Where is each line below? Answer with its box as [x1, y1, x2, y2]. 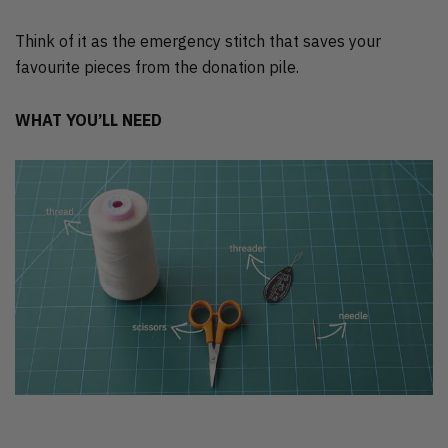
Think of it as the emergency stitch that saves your [15, 30, 381, 51]
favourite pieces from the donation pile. [15, 56, 299, 77]
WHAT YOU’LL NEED [15, 109, 162, 130]
